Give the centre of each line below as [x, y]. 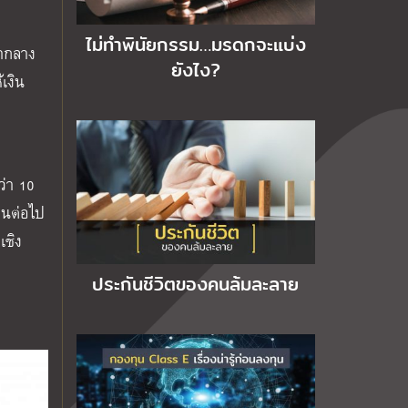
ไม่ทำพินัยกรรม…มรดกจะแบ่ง [195, 45]
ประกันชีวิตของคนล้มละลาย [196, 284]
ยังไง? [195, 71]
